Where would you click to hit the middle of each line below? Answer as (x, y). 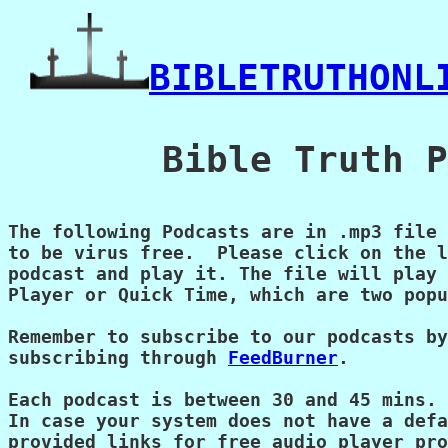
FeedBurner (283, 357)
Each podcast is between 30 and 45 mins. (222, 399)
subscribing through (118, 357)
